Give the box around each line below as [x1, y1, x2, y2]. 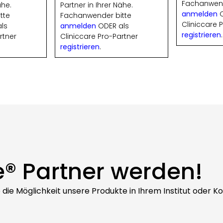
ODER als [96, 21, 129, 31]
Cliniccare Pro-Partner [60, 31, 138, 42]
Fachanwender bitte [60, 10, 131, 21]
